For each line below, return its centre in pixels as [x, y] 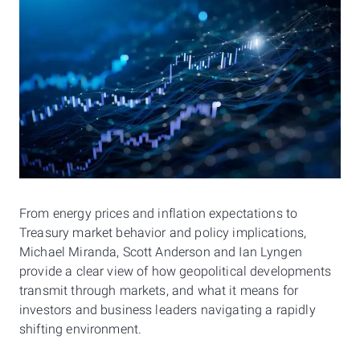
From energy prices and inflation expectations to [159, 214]
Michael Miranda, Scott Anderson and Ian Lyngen [161, 252]
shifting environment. [81, 329]
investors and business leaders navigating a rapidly [168, 310]
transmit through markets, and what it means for [159, 291]
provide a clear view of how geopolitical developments [175, 272]
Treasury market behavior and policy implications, [163, 233]
